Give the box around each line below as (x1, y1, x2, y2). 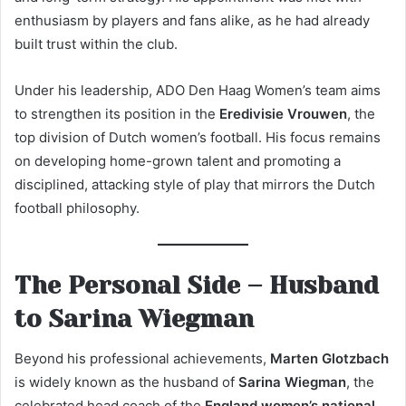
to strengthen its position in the (14, 104, 219, 122)
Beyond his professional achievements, (14, 350, 270, 368)
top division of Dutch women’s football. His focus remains (14, 128, 381, 146)
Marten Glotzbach (270, 350, 389, 368)
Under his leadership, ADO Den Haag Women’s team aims (14, 81, 381, 99)
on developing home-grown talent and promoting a (14, 151, 341, 169)
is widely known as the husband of (14, 373, 238, 391)
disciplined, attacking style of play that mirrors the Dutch (14, 175, 375, 193)
